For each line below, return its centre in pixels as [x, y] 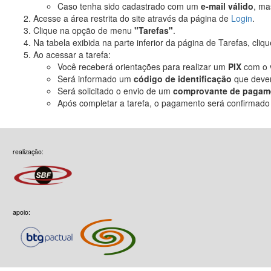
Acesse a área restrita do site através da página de [132, 18]
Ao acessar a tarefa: [72, 55]
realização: [28, 151]
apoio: [21, 212]
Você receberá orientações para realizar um [143, 67]
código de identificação [183, 79]
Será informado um [96, 79]
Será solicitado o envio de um [115, 91]
